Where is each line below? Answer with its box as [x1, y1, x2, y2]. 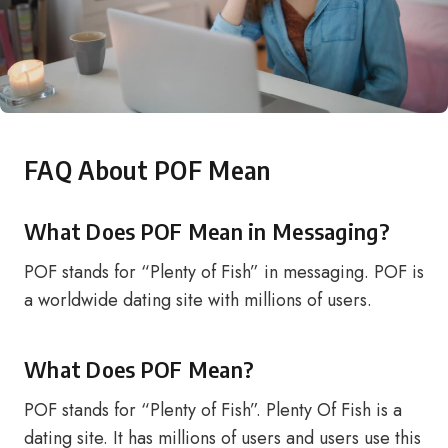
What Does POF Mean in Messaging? [24, 217, 390, 245]
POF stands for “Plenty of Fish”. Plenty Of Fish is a [24, 397, 402, 423]
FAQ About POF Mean [24, 154, 271, 186]
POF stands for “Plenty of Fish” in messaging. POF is [24, 259, 424, 285]
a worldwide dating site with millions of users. [24, 287, 372, 313]
